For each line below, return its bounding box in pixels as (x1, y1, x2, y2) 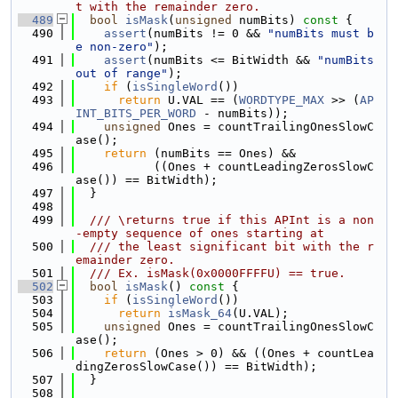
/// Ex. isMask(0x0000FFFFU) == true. (76, 267, 346, 280)
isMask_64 (168, 306, 232, 320)
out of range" (76, 67, 168, 80)
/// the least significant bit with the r (76, 240, 374, 253)
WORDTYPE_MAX (239, 93, 324, 107)
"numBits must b (267, 27, 374, 40)
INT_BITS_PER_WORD (76, 107, 196, 120)
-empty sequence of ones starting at (76, 227, 324, 240)
